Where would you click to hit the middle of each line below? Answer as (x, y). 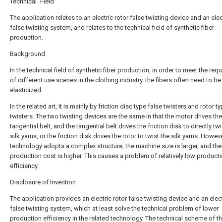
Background (28, 54)
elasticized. (26, 90)
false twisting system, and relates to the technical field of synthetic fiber (112, 28)
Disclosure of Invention (43, 182)
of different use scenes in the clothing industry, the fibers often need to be (115, 80)
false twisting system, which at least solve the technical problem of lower (114, 208)
